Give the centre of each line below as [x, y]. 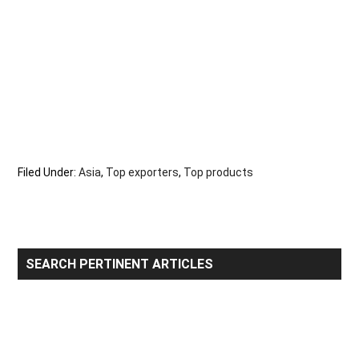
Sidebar [50, 282]
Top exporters [143, 173]
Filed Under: [48, 173]
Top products [219, 173]
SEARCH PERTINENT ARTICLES [120, 264]
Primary [52, 259]
